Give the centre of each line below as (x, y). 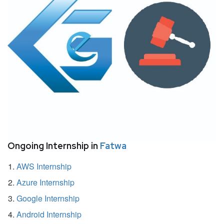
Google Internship (48, 198)
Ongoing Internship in (54, 145)
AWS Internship (44, 166)
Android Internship (49, 214)
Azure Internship (45, 182)
